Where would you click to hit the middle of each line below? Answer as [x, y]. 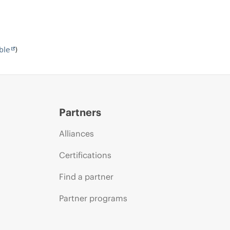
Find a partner [86, 177]
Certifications [85, 155]
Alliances [76, 134]
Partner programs [93, 198]
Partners [80, 112]
